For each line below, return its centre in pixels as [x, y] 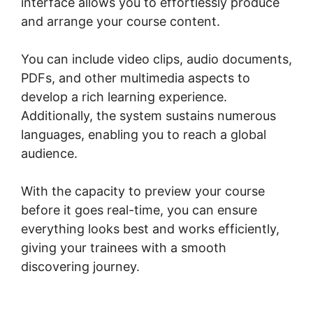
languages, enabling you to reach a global [144, 134]
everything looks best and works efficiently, [150, 228]
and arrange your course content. [121, 21]
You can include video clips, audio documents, [156, 59]
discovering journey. [80, 266]
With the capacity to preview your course [143, 191]
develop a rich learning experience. [124, 96]
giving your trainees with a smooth [124, 247]
